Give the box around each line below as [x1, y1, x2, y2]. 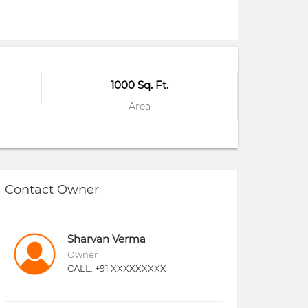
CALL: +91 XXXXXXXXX [67, 262, 166, 274]
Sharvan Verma [67, 232, 146, 245]
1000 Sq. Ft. [111, 78, 168, 91]
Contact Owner [5, 182, 99, 197]
